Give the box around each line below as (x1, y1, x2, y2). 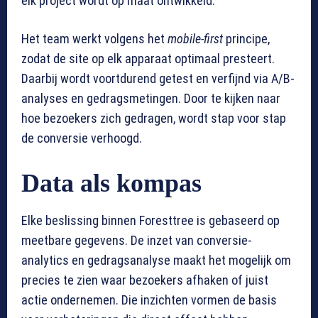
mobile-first (168, 31, 223, 47)
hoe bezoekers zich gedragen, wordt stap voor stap (21, 111, 286, 126)
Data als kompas (21, 169, 202, 198)
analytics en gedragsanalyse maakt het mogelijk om (21, 253, 291, 268)
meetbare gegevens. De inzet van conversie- (21, 233, 252, 248)
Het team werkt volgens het (21, 31, 168, 47)
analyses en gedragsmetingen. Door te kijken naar (21, 91, 280, 106)
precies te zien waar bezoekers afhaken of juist (21, 273, 268, 288)
